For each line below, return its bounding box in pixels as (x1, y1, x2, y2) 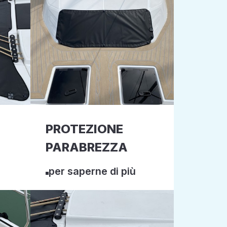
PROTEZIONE (45, 122, 123, 136)
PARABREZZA (45, 140, 128, 155)
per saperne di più (48, 165, 136, 177)
